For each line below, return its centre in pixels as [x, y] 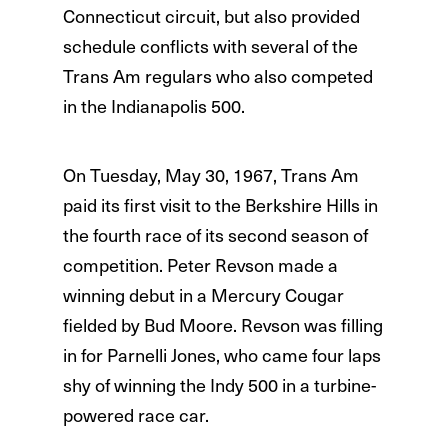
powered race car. [135, 415]
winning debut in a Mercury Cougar [203, 295]
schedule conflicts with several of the [210, 46]
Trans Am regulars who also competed [217, 76]
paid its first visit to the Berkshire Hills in [220, 205]
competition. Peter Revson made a [200, 265]
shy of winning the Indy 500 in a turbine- [219, 385]
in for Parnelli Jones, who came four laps [221, 355]
